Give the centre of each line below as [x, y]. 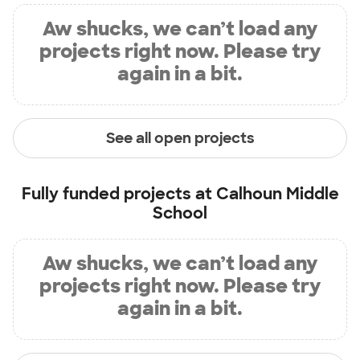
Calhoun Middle [277, 194]
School [180, 213]
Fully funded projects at [119, 194]
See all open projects [180, 138]
